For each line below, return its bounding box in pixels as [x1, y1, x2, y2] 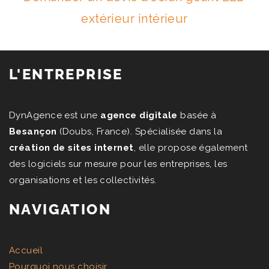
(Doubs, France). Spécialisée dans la [56, 126, 223, 137]
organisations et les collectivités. [9, 175, 157, 186]
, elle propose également [133, 142, 248, 153]
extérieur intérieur [81, 11, 188, 26]
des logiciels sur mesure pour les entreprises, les [9, 159, 228, 169]
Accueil [9, 245, 43, 256]
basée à [177, 110, 217, 121]
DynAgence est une [9, 110, 101, 121]
